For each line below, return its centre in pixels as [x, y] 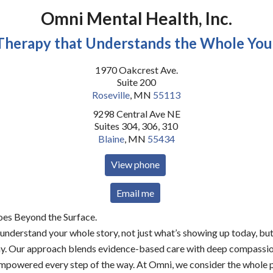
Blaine [111, 139]
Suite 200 [136, 82]
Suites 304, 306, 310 [136, 126]
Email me [135, 193]
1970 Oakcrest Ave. [136, 70]
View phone [135, 164]
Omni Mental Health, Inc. [136, 18]
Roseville [111, 95]
